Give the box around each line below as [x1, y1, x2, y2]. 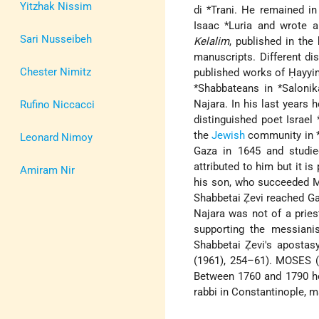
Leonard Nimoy [20, 130, 93, 144]
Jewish [211, 129, 246, 142]
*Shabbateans [194, 82, 260, 95]
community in [245, 129, 316, 142]
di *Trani [194, 4, 235, 17]
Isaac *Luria [194, 19, 253, 33]
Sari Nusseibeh [20, 32, 92, 46]
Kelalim [194, 35, 230, 48]
